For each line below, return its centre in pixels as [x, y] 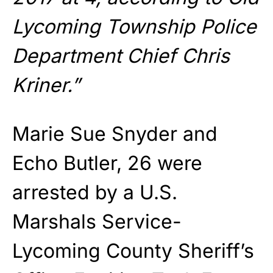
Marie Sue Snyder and [115, 133]
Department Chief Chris [121, 55]
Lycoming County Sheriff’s [133, 250]
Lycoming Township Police [134, 26]
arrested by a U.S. [95, 192]
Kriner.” [46, 85]
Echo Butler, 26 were [107, 163]
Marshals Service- [97, 221]
